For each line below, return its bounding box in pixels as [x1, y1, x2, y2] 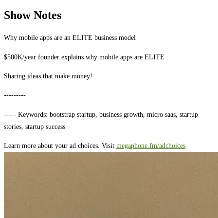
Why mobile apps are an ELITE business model [4, 34, 136, 42]
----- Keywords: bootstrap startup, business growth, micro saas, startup [4, 110, 198, 118]
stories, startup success [4, 122, 65, 130]
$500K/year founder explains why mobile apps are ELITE [4, 53, 164, 61]
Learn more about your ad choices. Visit [4, 142, 116, 150]
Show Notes [4, 9, 61, 22]
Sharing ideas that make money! [4, 72, 92, 80]
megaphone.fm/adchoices [116, 142, 185, 150]
